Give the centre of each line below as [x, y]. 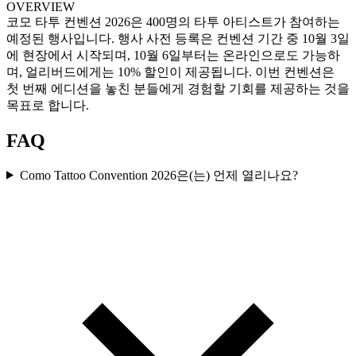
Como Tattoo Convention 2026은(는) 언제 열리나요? [159, 175]
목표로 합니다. [48, 105]
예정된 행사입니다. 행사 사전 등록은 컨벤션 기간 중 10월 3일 [178, 38]
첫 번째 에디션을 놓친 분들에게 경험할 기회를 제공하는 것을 [178, 88]
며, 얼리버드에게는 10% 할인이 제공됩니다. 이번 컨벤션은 [170, 72]
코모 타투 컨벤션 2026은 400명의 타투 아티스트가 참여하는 [173, 21]
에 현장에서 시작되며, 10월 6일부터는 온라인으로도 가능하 [173, 55]
